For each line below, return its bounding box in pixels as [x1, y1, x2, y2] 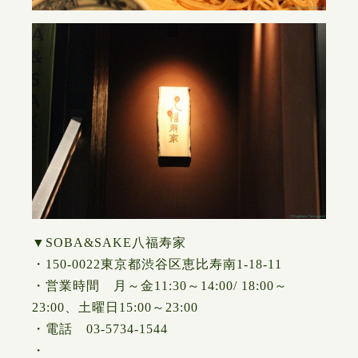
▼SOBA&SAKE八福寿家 [32, 236, 186, 250]
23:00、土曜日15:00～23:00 [32, 300, 198, 315]
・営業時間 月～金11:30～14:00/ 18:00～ [32, 279, 288, 293]
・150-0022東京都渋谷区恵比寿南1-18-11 [32, 257, 282, 272]
